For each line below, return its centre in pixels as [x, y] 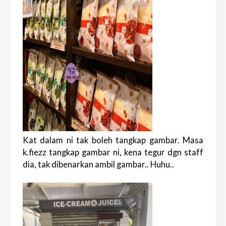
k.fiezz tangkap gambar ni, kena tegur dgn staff [113, 153]
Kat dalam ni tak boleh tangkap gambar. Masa [113, 140]
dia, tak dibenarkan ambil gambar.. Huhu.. [99, 165]
